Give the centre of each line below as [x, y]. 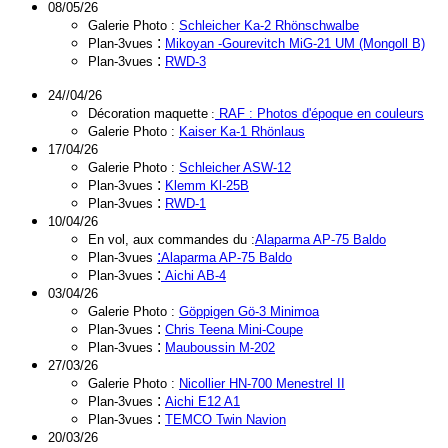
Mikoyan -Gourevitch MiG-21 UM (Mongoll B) [295, 43]
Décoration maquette [148, 113]
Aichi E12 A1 [202, 401]
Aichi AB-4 [195, 275]
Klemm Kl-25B [207, 185]
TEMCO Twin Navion [225, 419]
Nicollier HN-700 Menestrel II [262, 383]
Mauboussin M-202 [220, 347]
